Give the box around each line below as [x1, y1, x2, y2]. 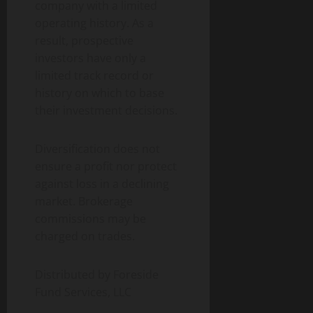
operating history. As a [35, 15, 154, 31]
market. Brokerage [35, 194, 133, 210]
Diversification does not [35, 141, 160, 157]
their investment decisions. [35, 103, 177, 119]
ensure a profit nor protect [35, 159, 177, 175]
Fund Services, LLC [35, 284, 131, 300]
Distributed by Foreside [35, 267, 159, 283]
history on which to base [35, 85, 164, 101]
